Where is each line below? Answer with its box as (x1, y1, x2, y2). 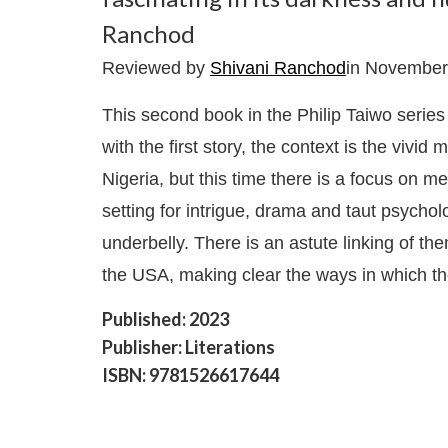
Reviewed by (102, 58, 210, 78)
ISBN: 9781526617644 (102, 364, 279, 387)
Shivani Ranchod (210, 58, 346, 78)
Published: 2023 (102, 308, 229, 331)
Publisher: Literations (102, 336, 275, 359)
